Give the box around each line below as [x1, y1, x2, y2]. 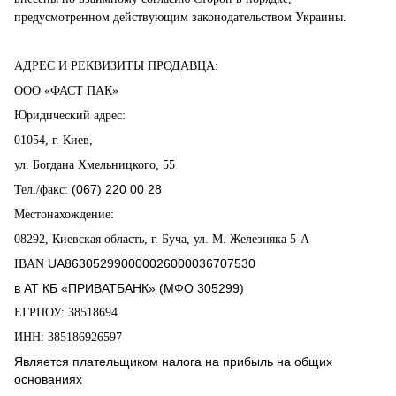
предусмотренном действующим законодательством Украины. [14, 11, 346, 24]
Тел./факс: [14, 183, 72, 196]
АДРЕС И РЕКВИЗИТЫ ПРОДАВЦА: [14, 59, 218, 72]
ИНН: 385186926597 [14, 331, 122, 344]
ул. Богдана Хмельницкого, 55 [14, 158, 175, 171]
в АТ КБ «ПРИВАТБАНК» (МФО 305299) [14, 281, 244, 295]
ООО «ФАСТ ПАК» [14, 84, 118, 97]
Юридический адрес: [14, 109, 126, 122]
